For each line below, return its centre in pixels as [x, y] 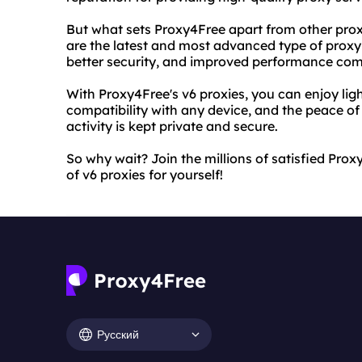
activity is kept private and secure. [172, 126]
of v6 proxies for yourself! [145, 175]
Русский [118, 334]
